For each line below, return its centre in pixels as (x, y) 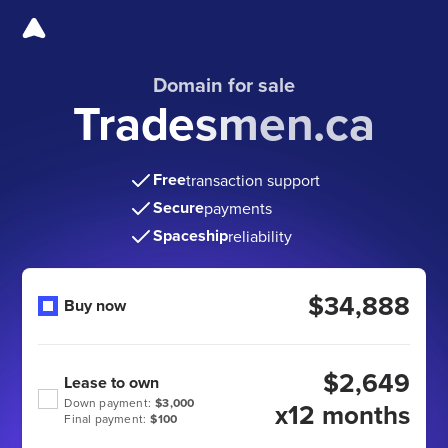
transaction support (252, 180)
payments (237, 208)
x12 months (342, 415)
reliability (259, 236)
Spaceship (190, 235)
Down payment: (108, 402)
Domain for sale (224, 84)
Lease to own (112, 382)
